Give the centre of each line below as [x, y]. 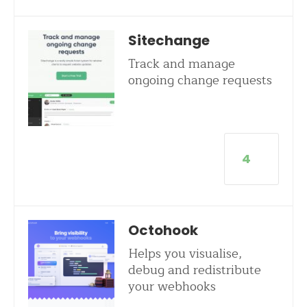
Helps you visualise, [185, 254]
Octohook [163, 230]
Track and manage [181, 64]
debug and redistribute [194, 270]
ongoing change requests [200, 80]
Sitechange [169, 40]
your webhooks [172, 286]
